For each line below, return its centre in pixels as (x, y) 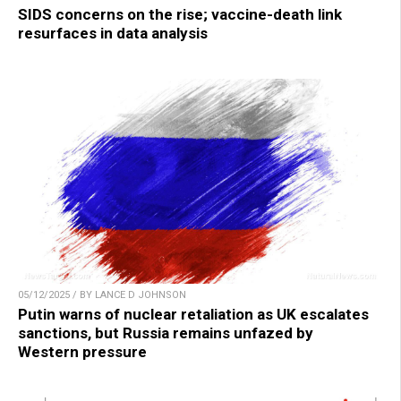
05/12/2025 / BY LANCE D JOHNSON (102, 294)
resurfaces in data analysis (113, 33)
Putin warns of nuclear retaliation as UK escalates (193, 314)
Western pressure (82, 351)
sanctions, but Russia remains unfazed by (166, 333)
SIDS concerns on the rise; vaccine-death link (180, 14)
